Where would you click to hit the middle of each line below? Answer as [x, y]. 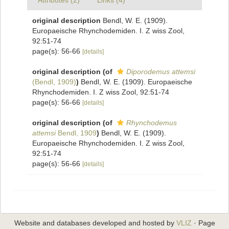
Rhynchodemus [152, 123]
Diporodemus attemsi [161, 72]
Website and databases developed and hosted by [95, 223]
